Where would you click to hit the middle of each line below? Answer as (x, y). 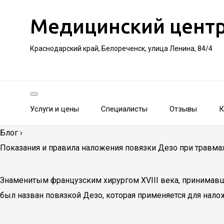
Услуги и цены (54, 109)
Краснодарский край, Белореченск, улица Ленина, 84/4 (121, 48)
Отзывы (183, 109)
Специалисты (124, 109)
